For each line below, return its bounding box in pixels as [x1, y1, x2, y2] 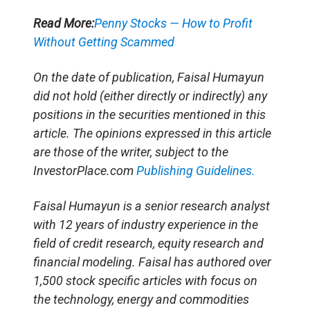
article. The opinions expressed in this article [33, 125, 271, 140]
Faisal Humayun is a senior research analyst [33, 198, 270, 213]
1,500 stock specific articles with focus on [33, 273, 257, 288]
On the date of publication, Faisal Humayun [33, 69, 264, 84]
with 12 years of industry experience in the [33, 217, 258, 232]
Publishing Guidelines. [136, 163, 255, 178]
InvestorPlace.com [33, 163, 136, 178]
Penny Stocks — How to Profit [94, 15, 253, 30]
